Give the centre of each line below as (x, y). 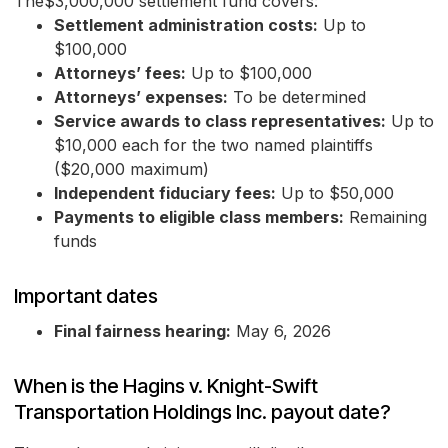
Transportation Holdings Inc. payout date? (202, 412)
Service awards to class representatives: (220, 121)
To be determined (297, 97)
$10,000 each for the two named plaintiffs (213, 145)
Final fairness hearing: (142, 331)
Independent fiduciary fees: (165, 193)
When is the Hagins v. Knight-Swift (166, 386)
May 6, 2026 (281, 331)
